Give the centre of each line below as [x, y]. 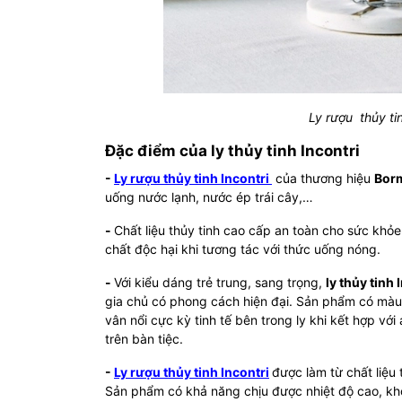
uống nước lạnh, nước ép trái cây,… [209, 197]
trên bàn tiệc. [144, 339]
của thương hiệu [323, 178]
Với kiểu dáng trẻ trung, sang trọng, [220, 282]
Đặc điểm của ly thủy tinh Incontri [232, 151]
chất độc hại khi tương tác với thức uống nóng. [243, 249]
